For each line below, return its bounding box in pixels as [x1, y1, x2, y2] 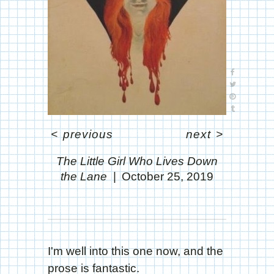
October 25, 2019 [122, 169, 213, 183]
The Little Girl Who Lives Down [56, 154, 218, 168]
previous [62, 127, 113, 141]
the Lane [61, 169, 107, 183]
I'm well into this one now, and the [48, 244, 223, 257]
